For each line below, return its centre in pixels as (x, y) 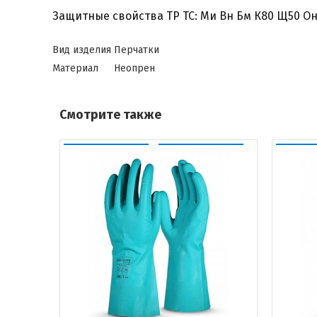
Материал (75, 68)
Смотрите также (110, 115)
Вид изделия (81, 50)
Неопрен (134, 68)
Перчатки (136, 50)
